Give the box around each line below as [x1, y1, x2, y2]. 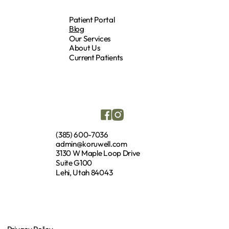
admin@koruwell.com [56, 139, 127, 149]
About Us [68, 43, 101, 53]
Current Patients [68, 52, 123, 62]
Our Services [68, 33, 111, 43]
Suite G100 [56, 158, 93, 168]
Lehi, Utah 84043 [56, 168, 113, 178]
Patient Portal [68, 14, 115, 25]
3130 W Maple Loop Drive [56, 148, 141, 158]
